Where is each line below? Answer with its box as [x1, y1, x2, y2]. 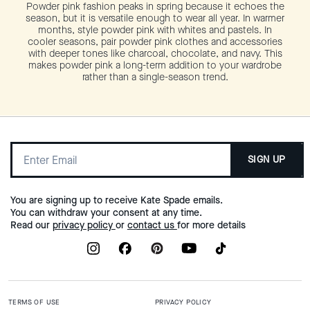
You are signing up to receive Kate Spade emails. [10, 193, 223, 207]
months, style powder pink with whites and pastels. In [38, 23, 272, 37]
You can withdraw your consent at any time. [10, 206, 202, 219]
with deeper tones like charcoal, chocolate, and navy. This [28, 46, 282, 60]
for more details [176, 218, 246, 232]
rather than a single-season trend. [82, 70, 228, 84]
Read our [10, 218, 53, 232]
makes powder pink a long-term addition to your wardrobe [28, 58, 282, 72]
